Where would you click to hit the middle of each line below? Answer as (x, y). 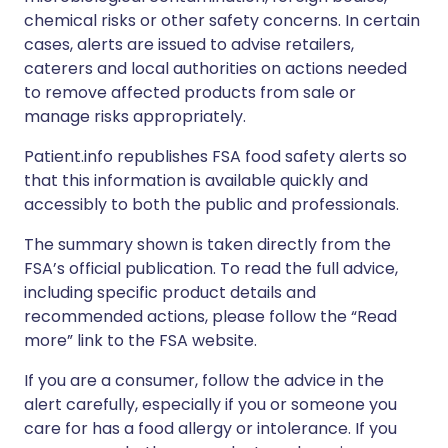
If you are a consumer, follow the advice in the (204, 380)
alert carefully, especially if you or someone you (210, 404)
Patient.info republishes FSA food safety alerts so (215, 156)
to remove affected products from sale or (190, 92)
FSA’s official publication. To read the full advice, (211, 268)
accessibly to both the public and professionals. (211, 204)
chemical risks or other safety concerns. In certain (222, 20)
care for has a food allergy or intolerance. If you (210, 428)
